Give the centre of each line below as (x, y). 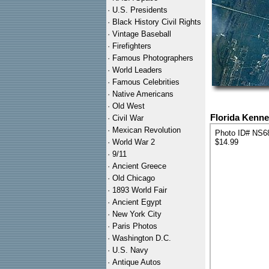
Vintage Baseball (142, 34)
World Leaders (137, 70)
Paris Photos (135, 226)
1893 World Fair (140, 190)
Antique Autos (137, 262)
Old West (128, 106)
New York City (137, 214)
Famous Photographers (153, 58)
